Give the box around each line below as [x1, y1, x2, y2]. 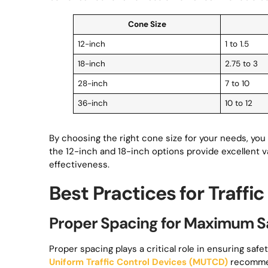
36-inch [77, 98, 108, 108]
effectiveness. [49, 159, 109, 170]
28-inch [77, 78, 108, 89]
